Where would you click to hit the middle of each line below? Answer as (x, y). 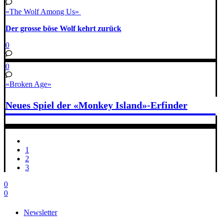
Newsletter (40, 212)
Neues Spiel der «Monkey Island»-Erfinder (96, 105)
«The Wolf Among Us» (43, 12)
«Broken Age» (28, 84)
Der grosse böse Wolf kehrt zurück (63, 29)
